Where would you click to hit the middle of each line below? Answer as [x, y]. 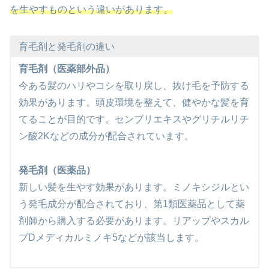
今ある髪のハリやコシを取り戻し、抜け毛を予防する [134, 86]
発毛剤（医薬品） [57, 171]
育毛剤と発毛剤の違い [66, 46]
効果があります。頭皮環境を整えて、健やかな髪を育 [134, 103]
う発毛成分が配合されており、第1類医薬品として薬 [131, 204]
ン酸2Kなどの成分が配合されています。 [106, 136]
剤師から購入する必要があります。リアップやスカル [134, 221]
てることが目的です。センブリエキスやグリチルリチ [134, 119]
